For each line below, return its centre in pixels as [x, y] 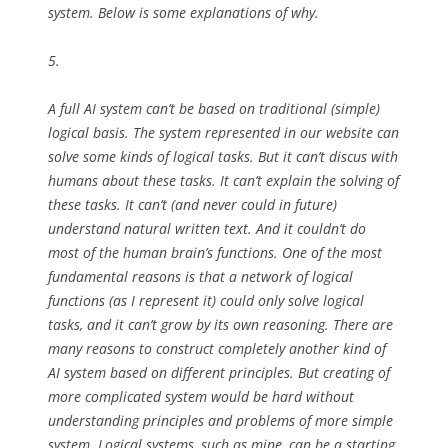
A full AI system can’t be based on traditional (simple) [214, 108]
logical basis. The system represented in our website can [223, 132]
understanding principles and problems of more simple [220, 420]
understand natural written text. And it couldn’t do [207, 228]
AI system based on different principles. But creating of [219, 372]
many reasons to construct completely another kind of [217, 348]
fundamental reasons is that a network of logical [200, 276]
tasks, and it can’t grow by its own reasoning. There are [220, 324]
